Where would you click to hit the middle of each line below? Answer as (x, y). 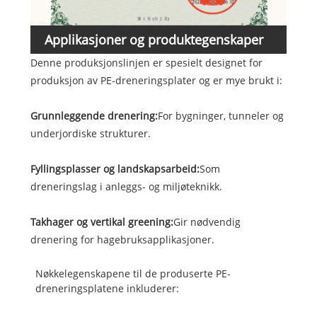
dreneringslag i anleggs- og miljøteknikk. (126, 187)
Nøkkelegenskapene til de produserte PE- (133, 274)
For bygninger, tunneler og (220, 116)
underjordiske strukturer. (90, 134)
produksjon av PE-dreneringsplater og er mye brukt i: (156, 81)
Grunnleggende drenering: (94, 116)
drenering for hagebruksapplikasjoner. (122, 240)
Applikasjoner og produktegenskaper (154, 40)
